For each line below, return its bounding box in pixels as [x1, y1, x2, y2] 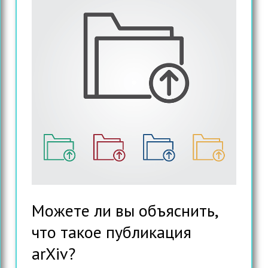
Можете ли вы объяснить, [31, 199, 218, 222]
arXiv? [31, 242, 75, 265]
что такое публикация [31, 221, 191, 243]
